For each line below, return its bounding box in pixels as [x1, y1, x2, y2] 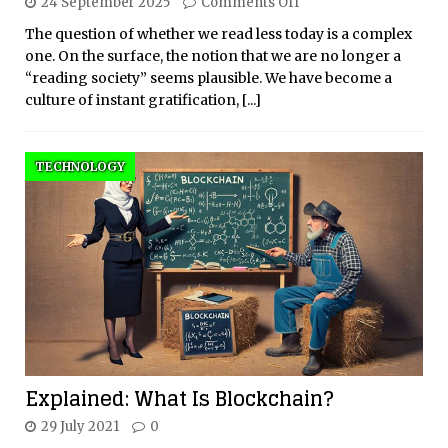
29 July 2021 [41, 418, 119, 436]
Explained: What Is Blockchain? [25, 381, 334, 418]
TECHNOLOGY [35, 159, 125, 175]
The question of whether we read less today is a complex [25, 25, 412, 44]
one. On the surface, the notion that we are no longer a [25, 47, 401, 66]
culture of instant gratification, [25, 91, 242, 110]
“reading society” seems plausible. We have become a [25, 69, 392, 88]
